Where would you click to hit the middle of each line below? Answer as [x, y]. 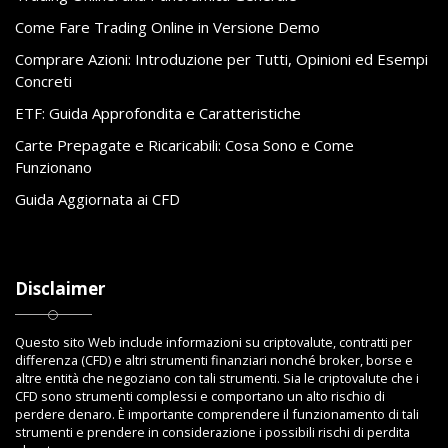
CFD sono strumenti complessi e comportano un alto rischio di [200, 395]
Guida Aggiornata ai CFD [97, 198]
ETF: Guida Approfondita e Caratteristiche [158, 112]
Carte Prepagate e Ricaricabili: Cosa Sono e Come [184, 144]
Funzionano [53, 166]
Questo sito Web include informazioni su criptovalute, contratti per [213, 341]
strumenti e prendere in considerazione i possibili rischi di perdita [212, 431]
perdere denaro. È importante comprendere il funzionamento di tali [217, 413]
